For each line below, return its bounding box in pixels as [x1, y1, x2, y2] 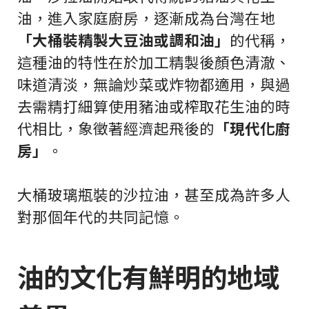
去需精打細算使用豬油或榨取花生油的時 [17, 95, 290, 117]
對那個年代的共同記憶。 [17, 206, 184, 228]
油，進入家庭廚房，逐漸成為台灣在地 [17, 7, 275, 29]
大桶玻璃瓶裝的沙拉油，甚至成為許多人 [17, 183, 290, 206]
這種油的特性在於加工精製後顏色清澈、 [17, 51, 290, 73]
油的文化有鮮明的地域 [17, 257, 279, 296]
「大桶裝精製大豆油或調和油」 [17, 29, 230, 51]
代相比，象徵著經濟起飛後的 [17, 117, 215, 139]
